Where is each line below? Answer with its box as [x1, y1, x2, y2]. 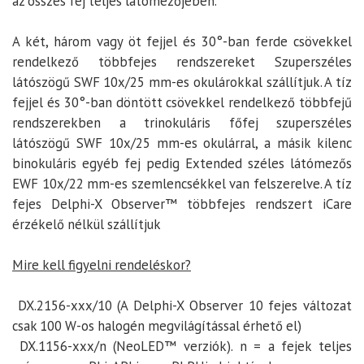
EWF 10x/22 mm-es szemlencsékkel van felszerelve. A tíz [12, 174, 352, 193]
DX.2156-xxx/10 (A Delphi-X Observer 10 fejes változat [12, 296, 352, 314]
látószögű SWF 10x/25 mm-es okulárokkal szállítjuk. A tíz [12, 72, 352, 91]
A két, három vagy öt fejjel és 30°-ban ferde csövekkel [12, 32, 352, 50]
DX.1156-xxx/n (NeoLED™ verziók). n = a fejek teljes [12, 336, 352, 355]
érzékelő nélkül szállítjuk [12, 214, 161, 233]
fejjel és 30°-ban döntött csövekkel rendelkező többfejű [12, 93, 352, 111]
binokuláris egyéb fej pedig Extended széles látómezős [12, 154, 352, 172]
